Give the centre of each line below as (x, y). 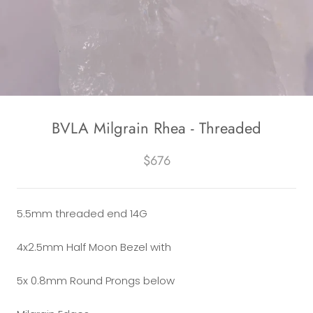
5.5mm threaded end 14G (82, 213)
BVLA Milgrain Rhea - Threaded (156, 128)
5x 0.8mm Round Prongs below (96, 281)
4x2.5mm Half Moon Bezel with (94, 247)
